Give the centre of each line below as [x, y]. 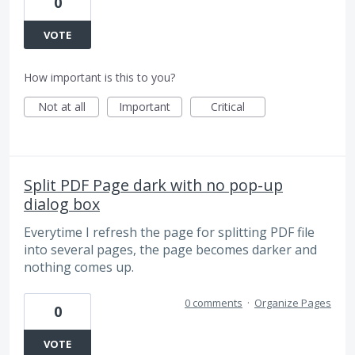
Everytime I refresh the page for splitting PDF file [169, 232]
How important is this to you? [99, 77]
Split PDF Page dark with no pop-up [153, 185]
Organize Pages [293, 303]
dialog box [62, 204]
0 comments [214, 303]
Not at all [61, 106]
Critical [228, 106]
